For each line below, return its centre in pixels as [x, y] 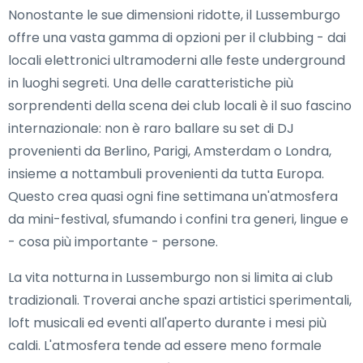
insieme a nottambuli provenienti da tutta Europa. [166, 174]
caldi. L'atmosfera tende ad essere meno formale [165, 346]
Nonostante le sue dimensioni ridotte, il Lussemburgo [174, 15]
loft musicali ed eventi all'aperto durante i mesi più [167, 323]
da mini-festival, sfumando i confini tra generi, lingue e [178, 219]
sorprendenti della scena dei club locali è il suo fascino [180, 106]
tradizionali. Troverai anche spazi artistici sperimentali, [180, 300]
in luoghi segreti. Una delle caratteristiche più [151, 83]
